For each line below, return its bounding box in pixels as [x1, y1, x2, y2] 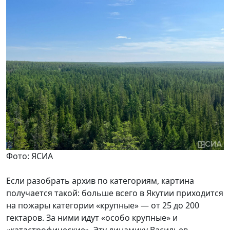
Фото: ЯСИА [6, 150, 53, 162]
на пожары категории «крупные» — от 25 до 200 [6, 199, 199, 211]
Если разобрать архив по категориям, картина [6, 175, 194, 186]
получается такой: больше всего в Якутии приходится [6, 187, 223, 199]
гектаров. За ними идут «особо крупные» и [6, 212, 178, 223]
